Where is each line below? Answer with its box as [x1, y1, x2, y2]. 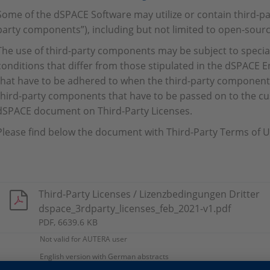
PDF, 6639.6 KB [39, 216, 98, 228]
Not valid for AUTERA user [40, 234, 127, 244]
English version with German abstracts [40, 251, 169, 262]
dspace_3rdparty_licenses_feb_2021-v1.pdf [39, 202, 231, 215]
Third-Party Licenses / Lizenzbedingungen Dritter [39, 187, 260, 201]
